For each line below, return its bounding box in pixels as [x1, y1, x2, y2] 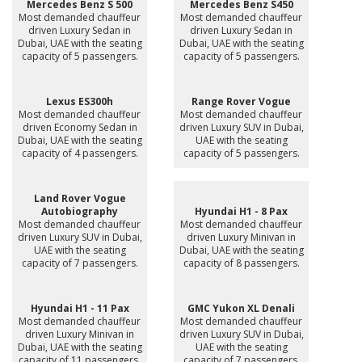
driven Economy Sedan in [22, 120, 137, 134]
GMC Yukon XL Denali [187, 301, 295, 315]
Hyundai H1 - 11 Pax [30, 301, 129, 315]
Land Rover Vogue [33, 191, 126, 205]
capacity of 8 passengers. [183, 255, 300, 270]
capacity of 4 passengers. [21, 145, 138, 160]
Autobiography [41, 204, 118, 218]
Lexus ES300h [46, 94, 113, 108]
